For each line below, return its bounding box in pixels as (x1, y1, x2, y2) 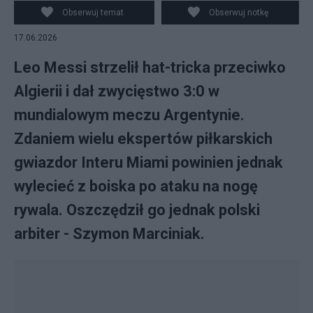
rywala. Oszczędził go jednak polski (14, 201, 260, 219)
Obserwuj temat (61, 8, 124, 17)
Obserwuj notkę (209, 8, 269, 17)
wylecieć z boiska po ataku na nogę (14, 177, 258, 195)
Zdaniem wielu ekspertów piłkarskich (14, 130, 272, 147)
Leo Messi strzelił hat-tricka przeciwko (14, 59, 286, 76)
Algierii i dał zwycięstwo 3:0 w (14, 82, 219, 100)
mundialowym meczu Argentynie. (14, 106, 245, 124)
